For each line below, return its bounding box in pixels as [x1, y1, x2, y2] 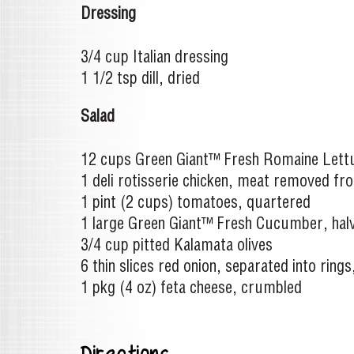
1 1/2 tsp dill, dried [81, 68, 200, 88]
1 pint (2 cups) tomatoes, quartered [81, 192, 314, 212]
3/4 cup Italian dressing [81, 47, 228, 66]
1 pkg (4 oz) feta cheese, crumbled [81, 277, 302, 297]
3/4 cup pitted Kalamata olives [81, 235, 273, 254]
